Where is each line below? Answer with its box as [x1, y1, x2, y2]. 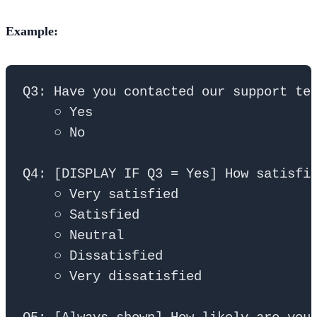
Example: [6, 23, 58, 38]
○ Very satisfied [23, 186, 178, 202]
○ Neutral [23, 227, 124, 243]
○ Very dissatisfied [23, 268, 202, 284]
